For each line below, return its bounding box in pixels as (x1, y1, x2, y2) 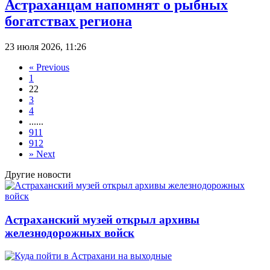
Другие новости (5, 169, 71, 180)
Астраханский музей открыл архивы (5, 213, 199, 226)
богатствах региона (5, 13, 132, 30)
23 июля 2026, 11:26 (5, 41, 86, 52)
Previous (36, 61, 69, 72)
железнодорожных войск (5, 226, 134, 239)
